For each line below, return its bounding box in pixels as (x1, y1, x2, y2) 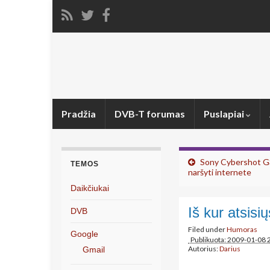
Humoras (227, 225, 257, 234)
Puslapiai (204, 108, 246, 119)
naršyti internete (188, 167, 251, 177)
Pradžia (61, 108, 96, 119)
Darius (219, 244, 240, 253)
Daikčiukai (71, 183, 109, 193)
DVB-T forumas (115, 108, 185, 119)
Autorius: (188, 244, 219, 253)
